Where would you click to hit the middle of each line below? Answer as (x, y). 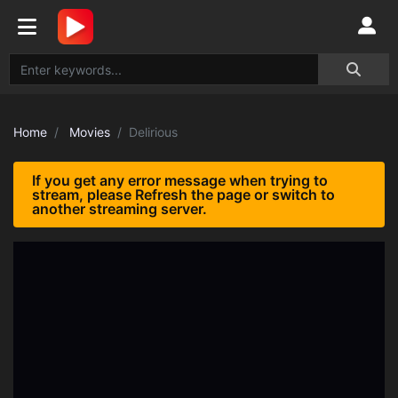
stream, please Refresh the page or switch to (183, 195)
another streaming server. (119, 209)
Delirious (153, 132)
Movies (90, 132)
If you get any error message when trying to (180, 180)
